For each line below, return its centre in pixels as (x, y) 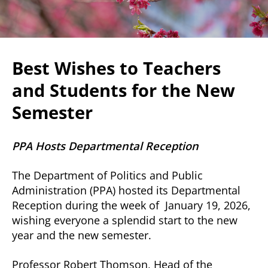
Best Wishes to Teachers (116, 68)
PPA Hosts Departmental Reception (105, 146)
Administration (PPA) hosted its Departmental (126, 190)
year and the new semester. (82, 235)
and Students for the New (124, 91)
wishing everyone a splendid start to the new (125, 220)
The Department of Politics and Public (107, 175)
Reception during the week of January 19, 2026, (131, 205)
